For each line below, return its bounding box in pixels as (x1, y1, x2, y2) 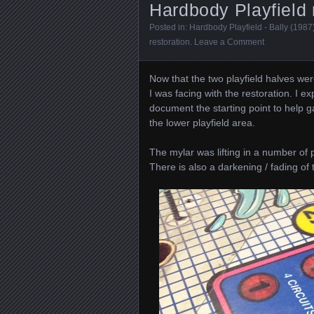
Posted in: (149, 22, 189, 32)
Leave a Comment (194, 37, 264, 47)
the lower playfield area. (149, 117, 255, 128)
